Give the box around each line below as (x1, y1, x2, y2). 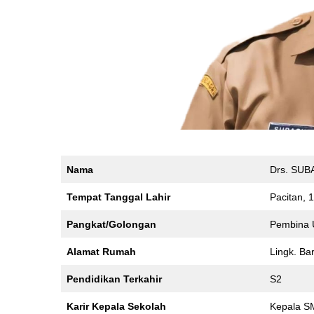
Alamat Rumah (67, 246, 136, 257)
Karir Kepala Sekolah (67, 301, 166, 312)
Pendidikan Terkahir (67, 273, 162, 285)
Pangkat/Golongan (67, 219, 156, 230)
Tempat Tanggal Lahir (67, 191, 170, 203)
